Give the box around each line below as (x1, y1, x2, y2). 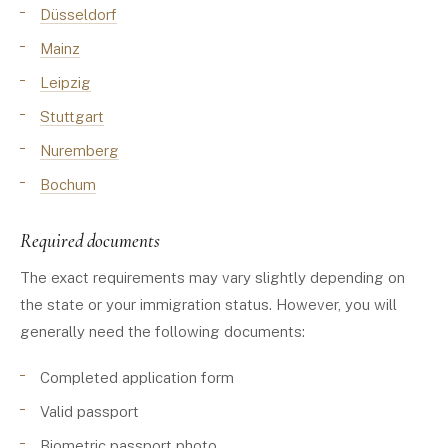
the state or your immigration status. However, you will (20, 296, 397, 313)
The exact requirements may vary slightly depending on (20, 269, 405, 286)
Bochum (40, 176, 96, 193)
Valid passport (40, 403, 139, 420)
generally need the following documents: (20, 323, 305, 340)
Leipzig (40, 74, 91, 91)
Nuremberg (40, 142, 119, 159)
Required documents (20, 229, 160, 252)
